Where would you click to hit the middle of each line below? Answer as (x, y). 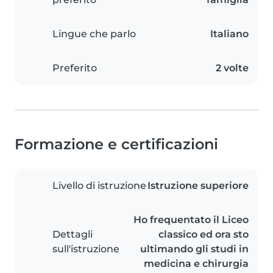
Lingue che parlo (94, 34)
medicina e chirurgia (196, 264)
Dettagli (73, 235)
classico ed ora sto (204, 235)
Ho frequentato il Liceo (191, 220)
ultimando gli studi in (194, 249)
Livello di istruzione (99, 186)
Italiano (229, 34)
